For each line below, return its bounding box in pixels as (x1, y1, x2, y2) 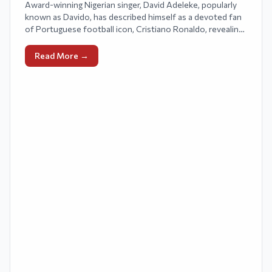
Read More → (35, 50, 89, 61)
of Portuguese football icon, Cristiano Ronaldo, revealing (25, 24, 243, 34)
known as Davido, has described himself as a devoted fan (25, 12, 242, 22)
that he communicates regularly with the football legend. (25, 36, 241, 46)
